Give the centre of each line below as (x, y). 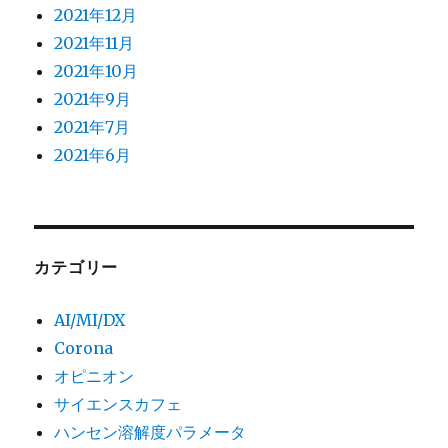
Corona (84, 347)
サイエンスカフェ (118, 403)
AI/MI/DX (90, 319)
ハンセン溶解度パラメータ (150, 431)
